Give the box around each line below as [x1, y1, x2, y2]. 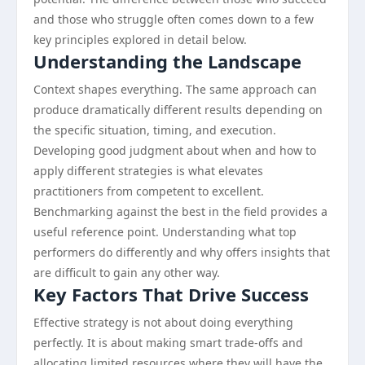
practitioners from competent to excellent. [33, 183, 264, 199]
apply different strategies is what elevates [33, 163, 263, 178]
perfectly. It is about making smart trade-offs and [33, 335, 303, 350]
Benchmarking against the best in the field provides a [33, 204, 328, 219]
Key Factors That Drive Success [33, 282, 309, 306]
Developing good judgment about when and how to [33, 143, 316, 158]
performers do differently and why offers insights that [33, 244, 330, 260]
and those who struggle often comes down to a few [33, 11, 314, 27]
